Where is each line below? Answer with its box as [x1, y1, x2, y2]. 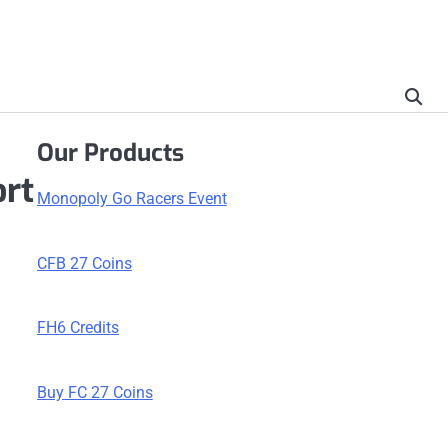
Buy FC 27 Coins [36, 383, 153, 403]
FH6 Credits [36, 318, 119, 338]
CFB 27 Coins [36, 253, 132, 273]
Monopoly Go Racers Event [36, 189, 227, 209]
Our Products [36, 137, 184, 169]
